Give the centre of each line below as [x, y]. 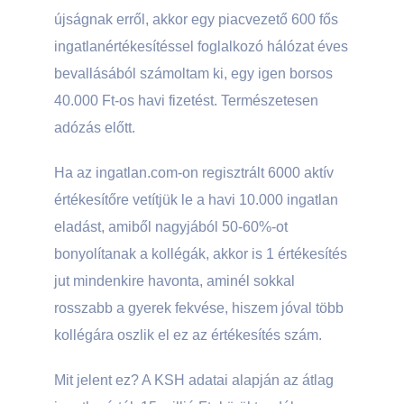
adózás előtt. [95, 128]
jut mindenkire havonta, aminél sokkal [174, 281]
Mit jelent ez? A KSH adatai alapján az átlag [194, 380]
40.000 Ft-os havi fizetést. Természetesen [186, 101]
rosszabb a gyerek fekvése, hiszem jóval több [199, 308]
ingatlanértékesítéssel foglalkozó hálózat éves [201, 46]
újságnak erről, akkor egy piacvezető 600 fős [196, 19]
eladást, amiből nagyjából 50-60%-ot [171, 227]
